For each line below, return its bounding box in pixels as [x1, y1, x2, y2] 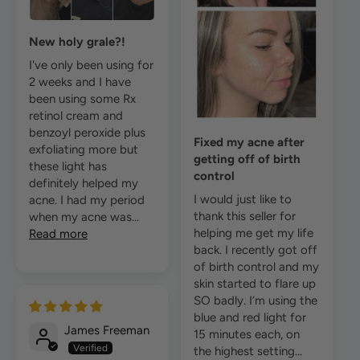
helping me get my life [194, 225, 313, 240]
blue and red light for [194, 309, 306, 325]
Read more [29, 227, 88, 242]
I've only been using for [29, 58, 153, 73]
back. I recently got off [194, 242, 317, 257]
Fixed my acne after [194, 134, 305, 149]
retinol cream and [29, 108, 123, 124]
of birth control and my [194, 259, 319, 274]
